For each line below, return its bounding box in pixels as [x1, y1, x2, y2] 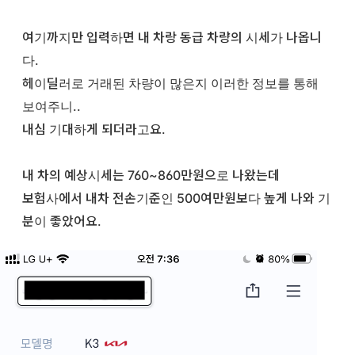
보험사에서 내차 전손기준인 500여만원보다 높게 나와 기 [22, 189, 330, 206]
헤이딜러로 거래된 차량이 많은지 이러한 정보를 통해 [22, 74, 319, 91]
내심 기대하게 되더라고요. [22, 120, 166, 137]
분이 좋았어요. [22, 212, 101, 229]
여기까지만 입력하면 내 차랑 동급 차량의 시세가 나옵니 [22, 29, 322, 45]
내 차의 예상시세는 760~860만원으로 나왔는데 [22, 166, 280, 183]
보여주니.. [22, 97, 84, 114]
